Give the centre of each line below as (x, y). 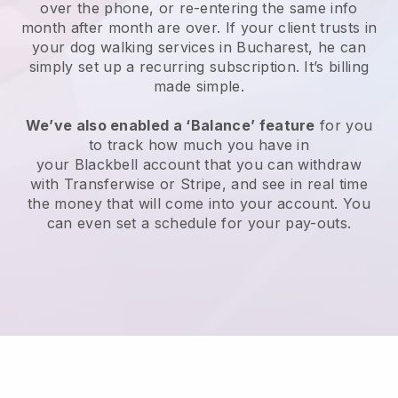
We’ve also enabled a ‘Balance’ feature (170, 126)
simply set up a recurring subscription (162, 67)
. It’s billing (332, 67)
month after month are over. (123, 28)
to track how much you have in (199, 145)
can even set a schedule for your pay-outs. (199, 223)
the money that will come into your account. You (199, 204)
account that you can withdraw (250, 165)
